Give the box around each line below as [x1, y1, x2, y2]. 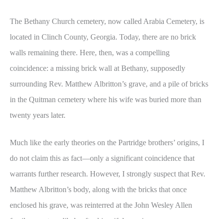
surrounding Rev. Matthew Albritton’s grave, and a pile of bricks [10, 79, 208, 88]
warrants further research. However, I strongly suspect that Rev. [10, 169, 205, 179]
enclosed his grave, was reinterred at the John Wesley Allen [10, 200, 192, 210]
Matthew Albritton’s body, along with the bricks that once [10, 185, 187, 195]
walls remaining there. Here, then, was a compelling [10, 47, 170, 57]
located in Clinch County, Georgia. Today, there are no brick [10, 32, 196, 42]
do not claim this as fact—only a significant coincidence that [10, 153, 195, 163]
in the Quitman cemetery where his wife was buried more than [10, 94, 201, 104]
